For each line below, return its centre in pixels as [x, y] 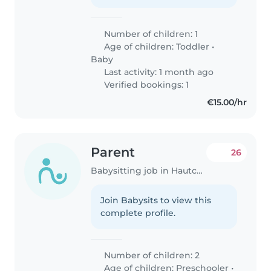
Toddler [193, 46]
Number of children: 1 [150, 34]
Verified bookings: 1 [145, 84]
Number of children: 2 [151, 256]
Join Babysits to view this [156, 201]
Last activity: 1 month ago [158, 72]
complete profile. [138, 213]
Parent [113, 152]
